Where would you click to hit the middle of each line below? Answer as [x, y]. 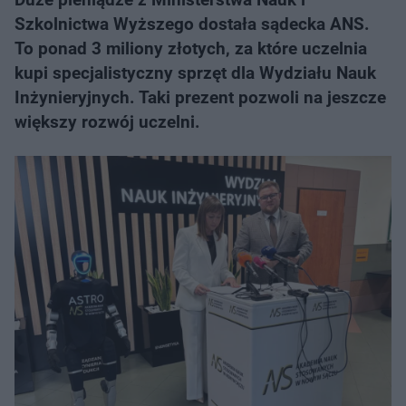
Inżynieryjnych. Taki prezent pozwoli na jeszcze [200, 97]
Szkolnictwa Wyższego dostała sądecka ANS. [192, 24]
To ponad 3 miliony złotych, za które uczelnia [191, 48]
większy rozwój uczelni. [107, 122]
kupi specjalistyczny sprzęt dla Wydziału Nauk [195, 73]
